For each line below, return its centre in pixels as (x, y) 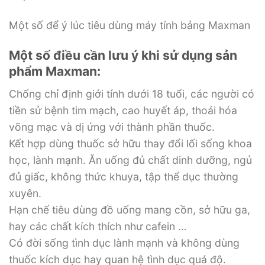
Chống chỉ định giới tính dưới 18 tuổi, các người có (132, 93)
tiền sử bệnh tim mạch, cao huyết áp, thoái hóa (123, 110)
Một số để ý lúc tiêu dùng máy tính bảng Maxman (130, 25)
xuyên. (25, 193)
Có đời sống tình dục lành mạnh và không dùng (124, 243)
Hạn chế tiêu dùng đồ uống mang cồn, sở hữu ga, (130, 209)
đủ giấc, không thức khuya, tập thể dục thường (124, 176)
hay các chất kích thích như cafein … (98, 226)
